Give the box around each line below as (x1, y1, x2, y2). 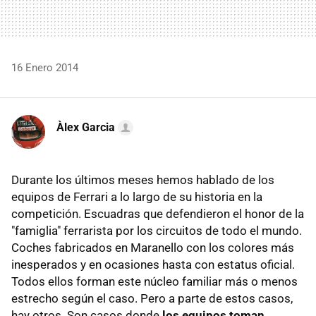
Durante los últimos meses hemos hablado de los (11, 172, 274, 187)
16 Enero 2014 (11, 61, 78, 74)
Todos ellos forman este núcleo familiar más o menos (11, 274, 298, 288)
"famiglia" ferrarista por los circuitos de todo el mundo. (11, 223, 302, 238)
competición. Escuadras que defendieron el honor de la (11, 206, 304, 221)
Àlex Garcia (56, 120, 115, 134)
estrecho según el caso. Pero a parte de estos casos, (11, 291, 293, 305)
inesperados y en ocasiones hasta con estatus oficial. (11, 257, 295, 272)
